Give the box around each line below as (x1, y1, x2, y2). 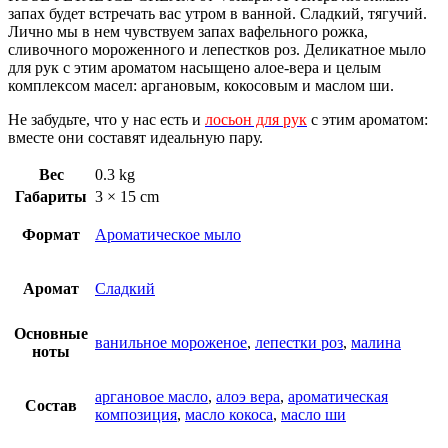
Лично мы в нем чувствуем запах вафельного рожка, (8, 22, 368, 40)
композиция (95, 405, 177, 423)
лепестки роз (255, 333, 343, 351)
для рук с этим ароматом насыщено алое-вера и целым (8, 58, 381, 76)
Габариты (15, 187, 87, 205)
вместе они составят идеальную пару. (8, 128, 263, 146)
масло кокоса (185, 405, 273, 423)
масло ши (281, 405, 346, 423)
